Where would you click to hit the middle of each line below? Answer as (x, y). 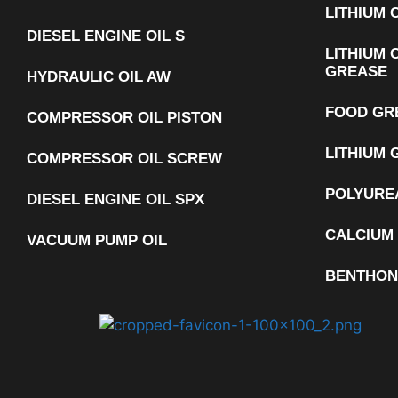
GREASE (356, 72)
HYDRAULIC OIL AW (99, 77)
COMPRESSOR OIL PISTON (124, 118)
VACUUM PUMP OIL (97, 240)
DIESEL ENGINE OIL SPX (115, 199)
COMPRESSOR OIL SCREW (124, 159)
